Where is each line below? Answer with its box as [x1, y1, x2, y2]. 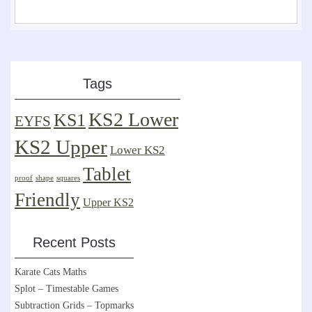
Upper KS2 [83, 195, 134, 209]
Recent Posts [33, 234, 116, 250]
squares [56, 173, 80, 182]
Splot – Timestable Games [15, 283, 118, 294]
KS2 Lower [88, 108, 178, 130]
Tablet [83, 163, 131, 185]
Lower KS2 [110, 143, 165, 157]
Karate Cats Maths [15, 266, 86, 277]
